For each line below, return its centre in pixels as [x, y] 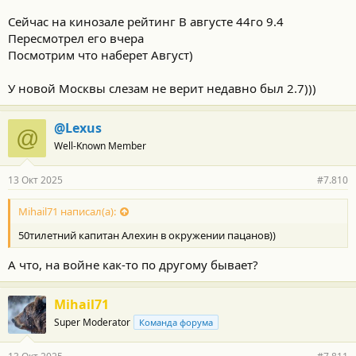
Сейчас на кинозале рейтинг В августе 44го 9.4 [146, 21]
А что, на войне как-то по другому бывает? [133, 265]
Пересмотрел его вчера [76, 38]
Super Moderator [92, 322]
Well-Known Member [100, 145]
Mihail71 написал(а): [67, 211]
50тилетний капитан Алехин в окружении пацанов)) [147, 235]
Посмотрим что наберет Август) [101, 54]
